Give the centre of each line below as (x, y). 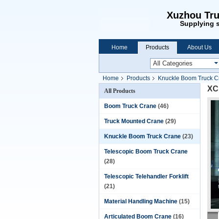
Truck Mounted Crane (134, 121)
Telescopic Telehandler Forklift (146, 176)
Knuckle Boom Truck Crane (142, 136)
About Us (199, 47)
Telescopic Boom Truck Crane (146, 152)
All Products (120, 91)
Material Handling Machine (141, 201)
